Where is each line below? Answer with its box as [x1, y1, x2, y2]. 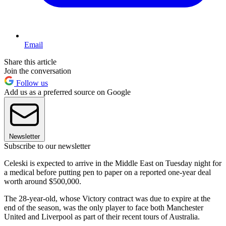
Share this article [4, 57, 56, 66]
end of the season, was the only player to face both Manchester [4, 203, 203, 212]
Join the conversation [4, 66, 71, 75]
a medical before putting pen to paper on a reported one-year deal [4, 167, 211, 177]
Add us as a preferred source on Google [4, 87, 131, 96]
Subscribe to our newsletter [4, 141, 90, 150]
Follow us [14, 78, 48, 87]
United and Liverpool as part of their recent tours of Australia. [4, 212, 200, 221]
